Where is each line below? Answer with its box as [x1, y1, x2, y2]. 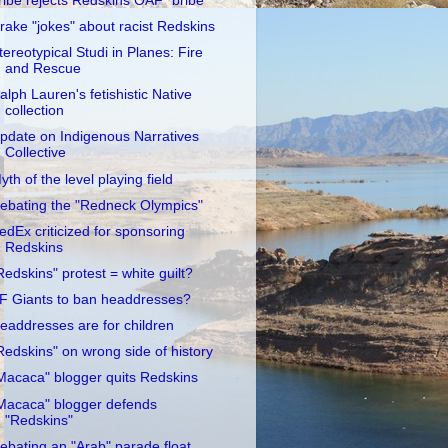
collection [4, 103, 64, 119]
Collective [4, 145, 66, 161]
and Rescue [4, 61, 81, 77]
